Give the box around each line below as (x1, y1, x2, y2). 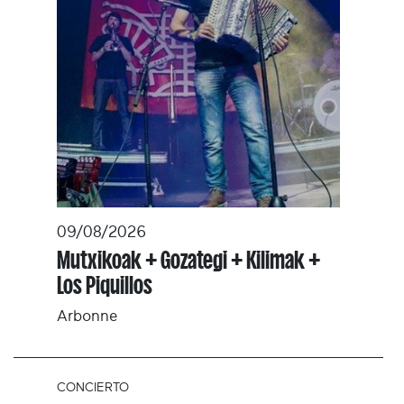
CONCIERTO (57, 381, 129, 394)
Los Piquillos (57, 273, 152, 298)
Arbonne (57, 308, 117, 325)
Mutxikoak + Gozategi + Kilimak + (57, 248, 320, 273)
